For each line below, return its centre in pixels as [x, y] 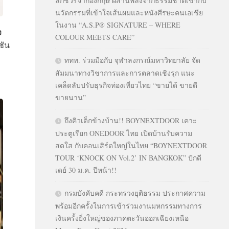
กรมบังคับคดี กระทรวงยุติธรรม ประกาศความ [135, 193]
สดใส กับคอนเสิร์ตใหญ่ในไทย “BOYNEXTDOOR [131, 145]
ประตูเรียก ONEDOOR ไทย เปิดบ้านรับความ [124, 133]
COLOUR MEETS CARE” [95, 37]
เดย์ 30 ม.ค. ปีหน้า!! [86, 170]
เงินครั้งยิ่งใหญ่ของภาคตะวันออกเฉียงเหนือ [122, 218]
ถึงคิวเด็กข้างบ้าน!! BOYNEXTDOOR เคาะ [131, 120]
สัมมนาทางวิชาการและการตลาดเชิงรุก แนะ [125, 73]
